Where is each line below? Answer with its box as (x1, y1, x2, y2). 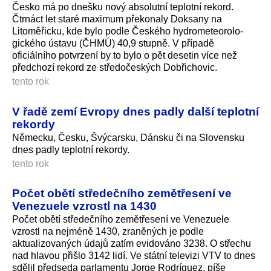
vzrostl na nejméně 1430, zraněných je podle (12, 226, 204, 237)
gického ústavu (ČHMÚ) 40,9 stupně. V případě (12, 38, 214, 48)
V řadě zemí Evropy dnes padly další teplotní (12, 104, 259, 118)
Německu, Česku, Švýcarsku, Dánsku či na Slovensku (12, 132, 244, 143)
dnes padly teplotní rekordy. (12, 144, 129, 155)
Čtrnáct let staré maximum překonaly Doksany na (12, 13, 222, 24)
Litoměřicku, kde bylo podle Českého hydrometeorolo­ (12, 25, 243, 36)
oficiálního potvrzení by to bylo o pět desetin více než (12, 50, 237, 60)
